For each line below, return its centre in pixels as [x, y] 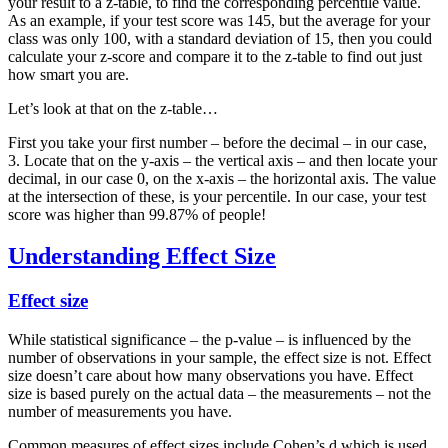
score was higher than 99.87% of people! [137, 214]
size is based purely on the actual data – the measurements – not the [219, 394]
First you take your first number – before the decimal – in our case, [217, 142]
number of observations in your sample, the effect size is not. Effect [219, 358]
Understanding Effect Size [142, 256]
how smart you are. [68, 74]
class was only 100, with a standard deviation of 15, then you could [220, 38]
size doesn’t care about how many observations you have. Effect [210, 376]
